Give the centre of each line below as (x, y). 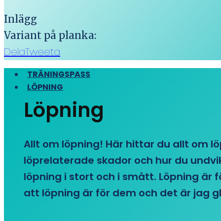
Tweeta (43, 52)
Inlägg (20, 19)
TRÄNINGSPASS (59, 74)
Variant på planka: (50, 35)
